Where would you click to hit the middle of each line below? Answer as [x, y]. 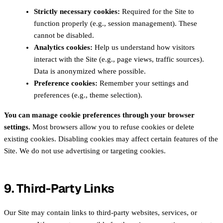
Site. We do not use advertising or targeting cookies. [85, 151]
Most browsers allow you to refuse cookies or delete [112, 127]
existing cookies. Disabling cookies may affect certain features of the [111, 139]
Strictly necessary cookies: [77, 12]
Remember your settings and [143, 83]
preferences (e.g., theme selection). [88, 95]
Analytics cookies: [63, 48]
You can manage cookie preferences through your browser [99, 115]
